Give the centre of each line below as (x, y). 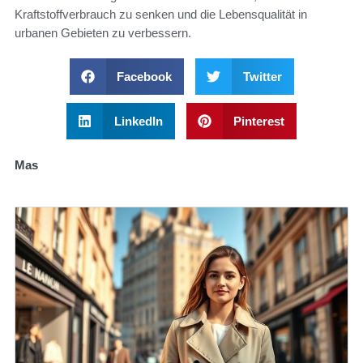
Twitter (262, 76)
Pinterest (259, 121)
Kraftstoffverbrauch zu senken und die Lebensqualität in (161, 14)
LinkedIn (138, 121)
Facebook (144, 76)
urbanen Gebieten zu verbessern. (103, 32)
